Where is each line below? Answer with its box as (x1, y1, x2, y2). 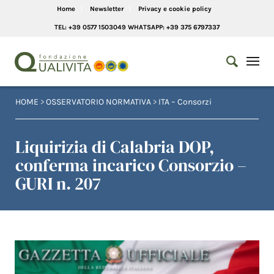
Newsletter (89, 5, 124, 13)
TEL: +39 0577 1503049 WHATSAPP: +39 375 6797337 (54, 23, 220, 31)
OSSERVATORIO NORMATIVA (46, 97, 151, 107)
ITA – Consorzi (158, 97, 212, 107)
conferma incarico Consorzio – (15, 154, 246, 177)
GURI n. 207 (15, 172, 101, 195)
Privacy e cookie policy (138, 5, 212, 13)
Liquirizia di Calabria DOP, (15, 135, 214, 158)
